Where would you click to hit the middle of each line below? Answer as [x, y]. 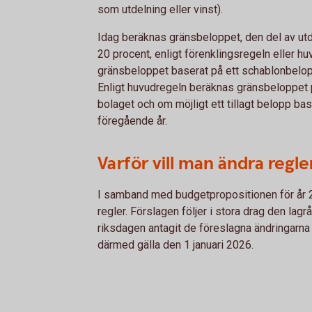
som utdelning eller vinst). [160, 9]
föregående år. [132, 121]
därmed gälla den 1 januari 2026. [175, 245]
